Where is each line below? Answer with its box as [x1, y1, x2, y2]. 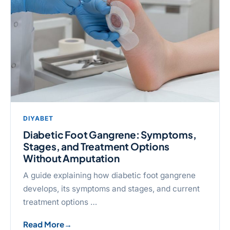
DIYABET [23, 114, 53, 123]
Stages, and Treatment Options [23, 140, 169, 152]
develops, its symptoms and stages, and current [23, 183, 200, 194]
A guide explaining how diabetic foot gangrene [23, 170, 196, 180]
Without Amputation [23, 151, 120, 164]
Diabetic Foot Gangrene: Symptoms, [23, 128, 197, 141]
